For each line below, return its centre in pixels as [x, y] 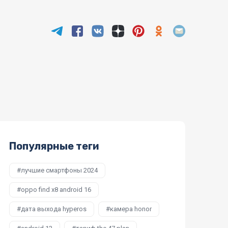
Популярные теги [54, 146]
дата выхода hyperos [54, 209]
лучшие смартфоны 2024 [59, 170]
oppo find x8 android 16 [56, 190]
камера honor [131, 209]
